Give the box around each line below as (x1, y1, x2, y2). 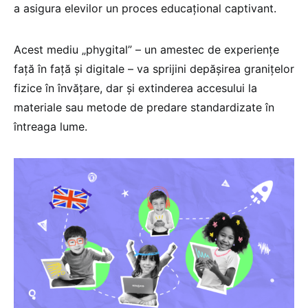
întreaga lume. (14, 120, 87, 134)
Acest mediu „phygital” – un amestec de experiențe (14, 43, 279, 57)
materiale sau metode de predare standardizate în (14, 100, 274, 115)
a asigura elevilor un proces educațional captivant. (14, 1, 276, 16)
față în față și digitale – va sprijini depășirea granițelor (14, 62, 294, 76)
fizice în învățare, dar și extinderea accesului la (14, 81, 257, 96)
